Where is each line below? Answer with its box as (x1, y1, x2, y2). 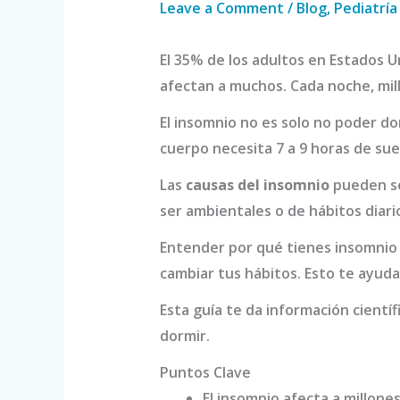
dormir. (159, 326, 210, 346)
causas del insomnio (185, 175, 329, 196)
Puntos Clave (159, 362, 251, 383)
